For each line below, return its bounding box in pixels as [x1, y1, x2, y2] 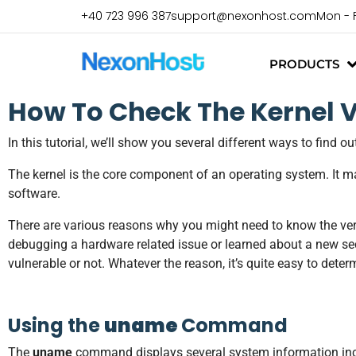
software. [8, 186, 60, 201]
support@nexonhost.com [171, 8, 316, 24]
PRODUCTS [269, 56, 339, 72]
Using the [8, 312, 104, 339]
